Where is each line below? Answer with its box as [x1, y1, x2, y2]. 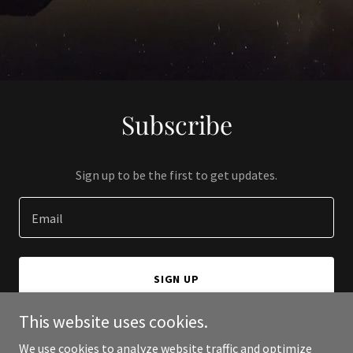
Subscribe [121, 107, 232, 141]
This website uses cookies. [19, 310, 208, 333]
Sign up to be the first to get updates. [76, 167, 277, 183]
